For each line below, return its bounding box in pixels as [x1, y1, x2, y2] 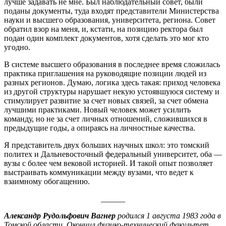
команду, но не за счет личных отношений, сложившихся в [4, 114, 207, 123]
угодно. [4, 42, 30, 51]
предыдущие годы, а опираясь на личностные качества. [4, 123, 195, 132]
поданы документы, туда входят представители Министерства [4, 6, 219, 15]
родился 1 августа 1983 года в [116, 211, 221, 220]
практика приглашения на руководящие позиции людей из [4, 69, 206, 78]
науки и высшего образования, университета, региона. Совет [4, 15, 215, 24]
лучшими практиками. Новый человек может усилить [4, 105, 191, 114]
